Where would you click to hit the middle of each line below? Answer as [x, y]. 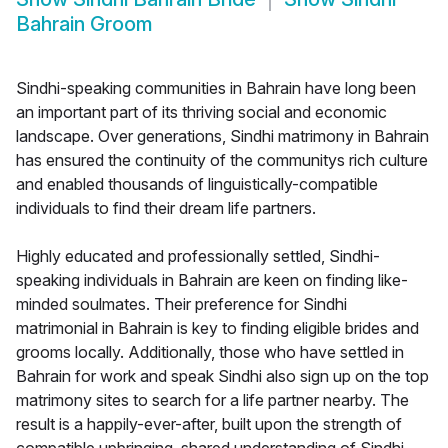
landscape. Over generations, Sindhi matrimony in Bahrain [222, 136]
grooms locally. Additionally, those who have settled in [210, 352]
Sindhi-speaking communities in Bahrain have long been [216, 88]
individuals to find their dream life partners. [166, 208]
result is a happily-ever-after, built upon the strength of [209, 424]
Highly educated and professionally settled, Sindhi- [198, 256]
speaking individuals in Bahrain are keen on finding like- [212, 280]
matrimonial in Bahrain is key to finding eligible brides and [217, 328]
